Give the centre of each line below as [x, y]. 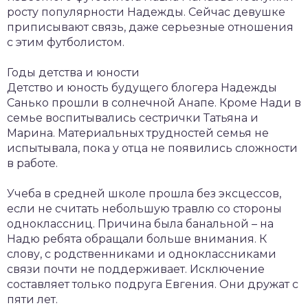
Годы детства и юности [73, 73]
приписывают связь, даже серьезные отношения [150, 27]
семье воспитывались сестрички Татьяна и [133, 118]
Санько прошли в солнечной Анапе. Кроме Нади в [154, 103]
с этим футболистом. [66, 42]
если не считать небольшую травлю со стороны [144, 209]
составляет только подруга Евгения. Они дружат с [153, 284]
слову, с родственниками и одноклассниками [142, 254]
